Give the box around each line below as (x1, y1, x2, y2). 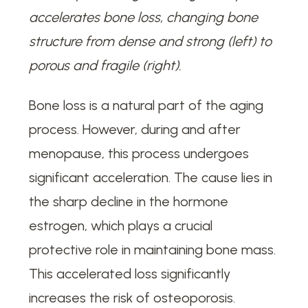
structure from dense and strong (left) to (29, 32, 272, 49)
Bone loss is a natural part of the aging (29, 96, 264, 113)
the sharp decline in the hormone (29, 192, 229, 210)
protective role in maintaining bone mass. (29, 241, 276, 258)
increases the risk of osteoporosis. (29, 289, 236, 306)
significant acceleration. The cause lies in (29, 168, 273, 186)
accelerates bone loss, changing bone (29, 8, 258, 25)
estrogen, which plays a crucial (29, 217, 213, 234)
